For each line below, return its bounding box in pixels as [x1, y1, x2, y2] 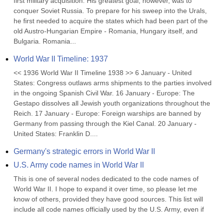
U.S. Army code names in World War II [14, 161, 144, 169]
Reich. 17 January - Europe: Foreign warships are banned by [14, 109, 201, 117]
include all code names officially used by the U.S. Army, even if [14, 205, 204, 213]
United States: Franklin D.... [14, 130, 98, 138]
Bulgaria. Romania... [14, 37, 76, 45]
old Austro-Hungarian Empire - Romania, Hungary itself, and [14, 27, 198, 35]
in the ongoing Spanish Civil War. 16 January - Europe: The [14, 89, 195, 97]
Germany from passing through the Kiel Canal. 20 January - [14, 120, 197, 127]
